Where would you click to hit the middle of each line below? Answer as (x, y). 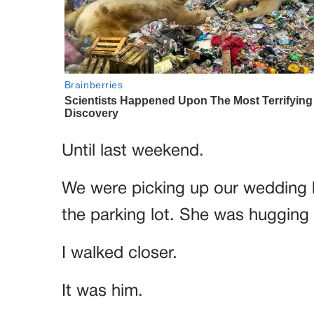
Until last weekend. (133, 151)
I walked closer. (120, 253)
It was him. (102, 291)
